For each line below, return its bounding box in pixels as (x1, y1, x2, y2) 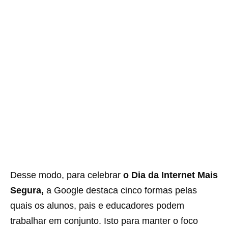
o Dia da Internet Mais (123, 170, 218, 181)
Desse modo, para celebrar (10, 170, 123, 181)
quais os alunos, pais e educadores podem (10, 201, 184, 211)
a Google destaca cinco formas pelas (44, 185, 197, 196)
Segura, (10, 185, 44, 196)
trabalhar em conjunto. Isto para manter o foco (10, 216, 198, 226)
